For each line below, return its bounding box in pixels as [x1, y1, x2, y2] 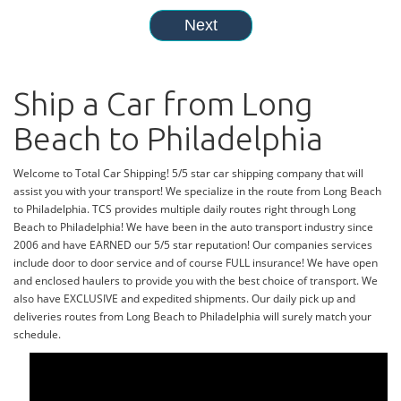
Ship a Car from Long [13, 85, 313, 123]
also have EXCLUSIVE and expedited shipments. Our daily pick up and [13, 291, 355, 307]
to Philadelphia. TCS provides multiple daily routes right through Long [13, 201, 356, 218]
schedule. [13, 327, 61, 343]
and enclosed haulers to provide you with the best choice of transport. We [13, 273, 378, 289]
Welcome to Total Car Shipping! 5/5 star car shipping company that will [13, 166, 363, 182]
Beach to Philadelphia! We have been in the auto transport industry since [13, 219, 373, 235]
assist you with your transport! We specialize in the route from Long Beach [13, 183, 381, 200]
